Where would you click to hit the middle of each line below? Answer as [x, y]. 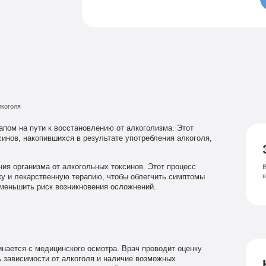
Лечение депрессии [126, 39]
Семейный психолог [130, 5]
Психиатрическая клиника [150, 22]
